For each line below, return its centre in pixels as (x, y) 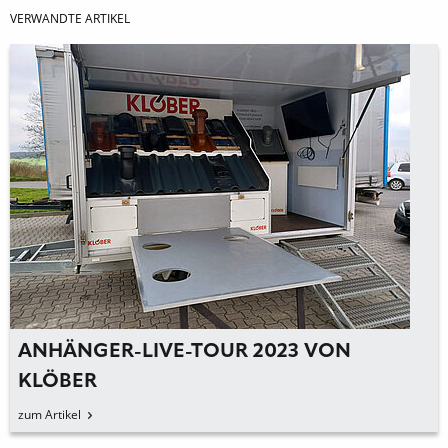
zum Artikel (49, 414)
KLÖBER (57, 381)
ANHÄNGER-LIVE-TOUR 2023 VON (184, 351)
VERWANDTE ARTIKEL (70, 18)
